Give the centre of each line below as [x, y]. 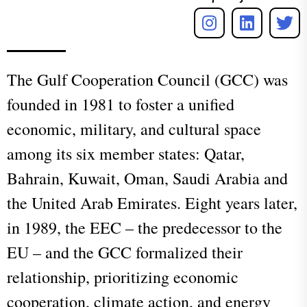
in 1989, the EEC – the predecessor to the [145, 227]
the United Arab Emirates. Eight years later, [152, 202]
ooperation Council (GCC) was [185, 79]
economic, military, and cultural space [134, 128]
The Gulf [39, 79]
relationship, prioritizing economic [123, 277]
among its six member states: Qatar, [126, 153]
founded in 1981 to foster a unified [121, 104]
